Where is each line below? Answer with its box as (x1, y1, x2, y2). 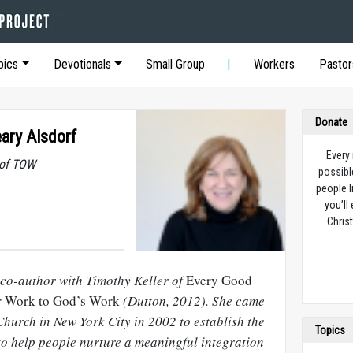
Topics (315, 324, 346, 336)
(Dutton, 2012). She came (123, 292, 265, 310)
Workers (254, 57, 295, 72)
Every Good (186, 271, 252, 289)
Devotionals (53, 57, 111, 72)
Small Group (146, 57, 206, 72)
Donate (315, 116, 348, 128)
